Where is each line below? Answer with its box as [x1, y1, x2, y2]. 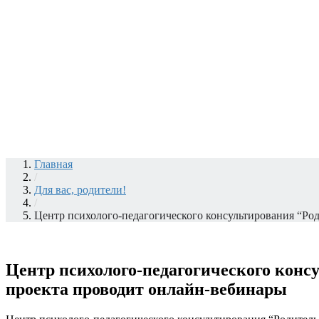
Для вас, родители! [34, 184, 126, 196]
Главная [34, 158, 73, 170]
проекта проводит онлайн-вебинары [6, 279, 287, 298]
